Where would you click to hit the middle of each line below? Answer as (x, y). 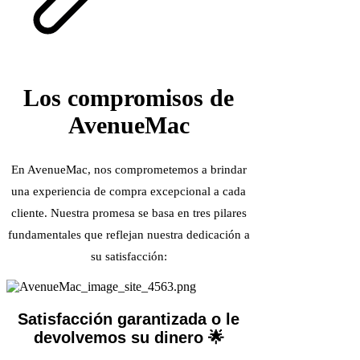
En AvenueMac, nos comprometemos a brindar (129, 170)
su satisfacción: (129, 257)
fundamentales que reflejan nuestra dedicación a (129, 235)
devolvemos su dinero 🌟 (129, 338)
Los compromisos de (129, 98)
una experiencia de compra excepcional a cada (129, 192)
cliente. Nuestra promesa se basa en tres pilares (129, 213)
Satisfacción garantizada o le (129, 319)
